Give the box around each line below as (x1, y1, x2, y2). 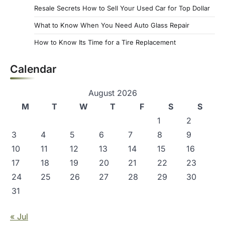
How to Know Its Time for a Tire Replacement (34, 38, 176, 46)
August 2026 (88, 87, 137, 98)
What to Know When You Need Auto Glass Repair (34, 21, 189, 29)
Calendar (10, 62, 56, 75)
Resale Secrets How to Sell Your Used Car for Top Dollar (34, 4, 210, 12)
